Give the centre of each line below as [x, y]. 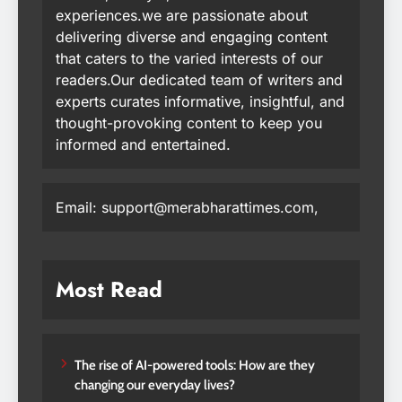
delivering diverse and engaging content [192, 37]
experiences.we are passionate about [182, 16]
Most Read [109, 290]
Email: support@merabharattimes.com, [187, 208]
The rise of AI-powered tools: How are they [195, 366]
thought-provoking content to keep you [189, 123]
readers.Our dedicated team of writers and [199, 80]
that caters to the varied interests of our [189, 59]
